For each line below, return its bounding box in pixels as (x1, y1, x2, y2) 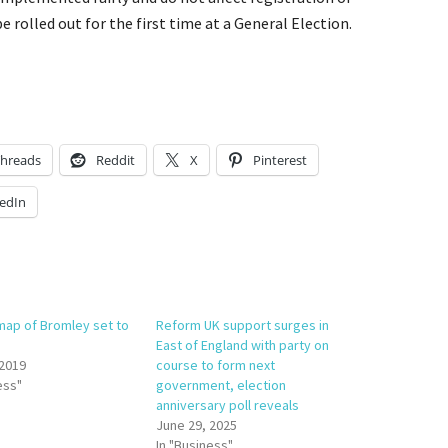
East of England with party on (156, 336, 330, 354)
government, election (156, 376, 287, 394)
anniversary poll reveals (156, 396, 300, 414)
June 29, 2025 (156, 416, 238, 434)
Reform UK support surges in (156, 316, 330, 334)
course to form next (156, 356, 276, 374)
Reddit (96, 151, 135, 169)
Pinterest (253, 151, 307, 169)
